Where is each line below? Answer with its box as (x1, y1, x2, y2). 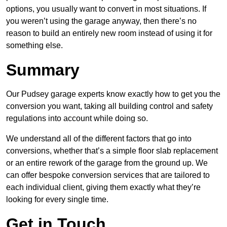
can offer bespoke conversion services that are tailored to (6, 171, 210, 180)
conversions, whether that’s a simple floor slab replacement (6, 146, 218, 156)
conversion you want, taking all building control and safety (6, 102, 213, 111)
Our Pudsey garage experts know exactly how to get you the (6, 90, 220, 99)
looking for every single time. (6, 195, 108, 204)
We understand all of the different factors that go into (6, 134, 192, 143)
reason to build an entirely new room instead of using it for (6, 29, 212, 38)
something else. (6, 41, 63, 50)
